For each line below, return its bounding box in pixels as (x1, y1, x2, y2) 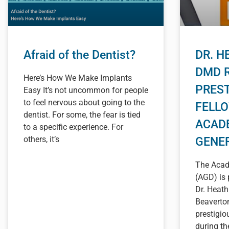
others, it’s (24, 134, 59, 145)
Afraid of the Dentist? (24, 48, 135, 62)
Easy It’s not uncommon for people (24, 85, 148, 96)
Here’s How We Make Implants (24, 73, 132, 83)
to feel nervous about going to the (24, 98, 145, 108)
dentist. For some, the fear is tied (24, 110, 141, 120)
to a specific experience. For (24, 122, 123, 132)
